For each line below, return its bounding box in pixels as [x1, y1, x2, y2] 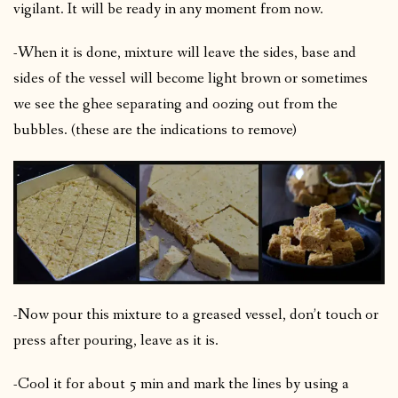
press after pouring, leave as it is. [13, 330, 219, 352]
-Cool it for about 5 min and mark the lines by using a [13, 374, 349, 395]
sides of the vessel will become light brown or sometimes [13, 68, 368, 90]
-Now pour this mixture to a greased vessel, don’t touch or [13, 305, 378, 326]
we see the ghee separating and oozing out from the [13, 94, 338, 115]
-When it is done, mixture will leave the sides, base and [13, 43, 356, 64]
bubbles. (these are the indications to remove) [13, 120, 297, 141]
